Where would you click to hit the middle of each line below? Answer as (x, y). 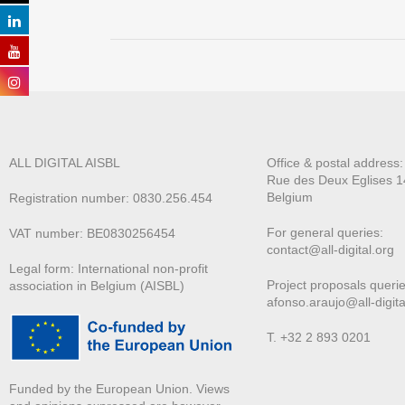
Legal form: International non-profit (108, 268)
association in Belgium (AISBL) (97, 285)
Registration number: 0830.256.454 (111, 198)
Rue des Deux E (313, 179)
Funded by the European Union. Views (119, 389)
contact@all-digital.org (330, 249)
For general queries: (325, 232)
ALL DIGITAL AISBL (65, 162)
